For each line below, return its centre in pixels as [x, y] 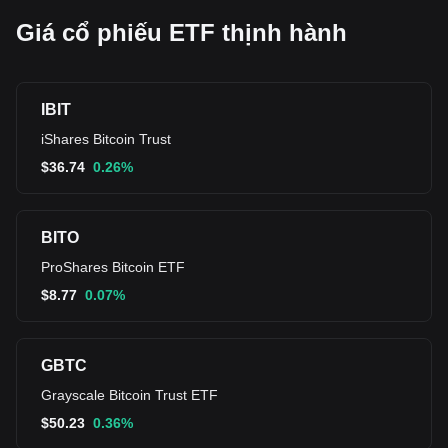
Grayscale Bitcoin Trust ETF [129, 395]
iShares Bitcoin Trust [106, 139]
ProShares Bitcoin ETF [113, 267]
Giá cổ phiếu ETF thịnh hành [181, 32]
